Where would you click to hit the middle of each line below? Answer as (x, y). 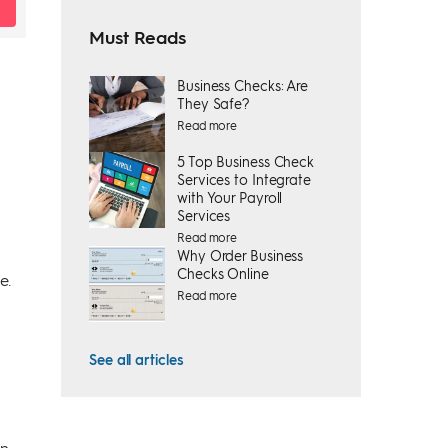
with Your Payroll (230, 197)
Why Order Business (240, 255)
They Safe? (214, 103)
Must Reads (137, 36)
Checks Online (223, 273)
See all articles (136, 359)
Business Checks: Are (243, 85)
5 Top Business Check (246, 161)
